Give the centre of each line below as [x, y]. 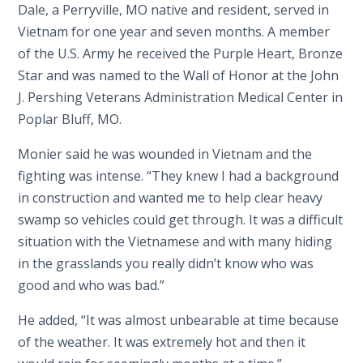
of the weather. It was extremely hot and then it [162, 342]
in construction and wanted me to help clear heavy [171, 197]
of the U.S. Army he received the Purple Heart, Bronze [181, 53]
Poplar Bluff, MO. [70, 119]
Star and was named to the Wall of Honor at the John [179, 75]
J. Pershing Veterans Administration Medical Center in [181, 97]
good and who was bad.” [92, 285]
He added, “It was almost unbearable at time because [179, 320]
